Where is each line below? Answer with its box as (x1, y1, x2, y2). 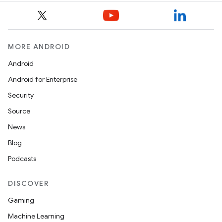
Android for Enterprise (8, 75, 77, 84)
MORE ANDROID (8, 42, 70, 51)
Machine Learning (8, 212, 64, 221)
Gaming (8, 196, 34, 205)
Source (8, 107, 30, 115)
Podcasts (8, 154, 36, 163)
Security (8, 91, 34, 100)
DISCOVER (8, 179, 49, 188)
